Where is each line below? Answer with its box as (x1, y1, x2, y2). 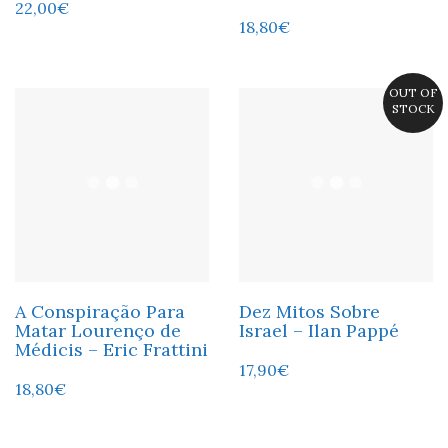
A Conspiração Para (15, 299, 185, 323)
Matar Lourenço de (15, 318, 181, 342)
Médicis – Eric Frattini (15, 337, 208, 361)
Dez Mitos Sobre (239, 299, 380, 323)
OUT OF (388, 84, 438, 100)
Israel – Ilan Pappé (239, 318, 399, 342)
